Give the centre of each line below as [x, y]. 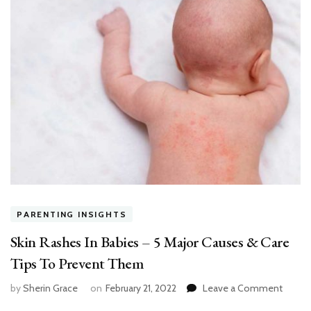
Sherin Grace [50, 288]
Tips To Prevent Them [77, 263]
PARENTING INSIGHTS [72, 214]
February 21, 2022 [141, 288]
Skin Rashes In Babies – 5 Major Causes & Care [150, 242]
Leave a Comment [243, 288]
